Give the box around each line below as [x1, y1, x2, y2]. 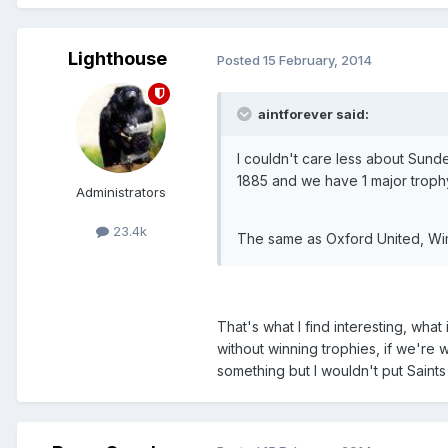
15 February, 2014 [263, 51, 372, 68]
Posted [217, 51, 263, 68]
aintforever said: [255, 106, 369, 123]
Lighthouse [67, 47, 167, 69]
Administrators [76, 183, 166, 200]
